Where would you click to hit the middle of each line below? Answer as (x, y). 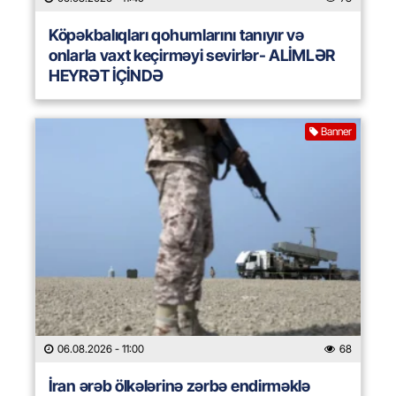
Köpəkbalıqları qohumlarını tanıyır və (176, 35)
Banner (336, 132)
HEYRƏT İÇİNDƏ (107, 76)
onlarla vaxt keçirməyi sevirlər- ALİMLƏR (192, 56)
